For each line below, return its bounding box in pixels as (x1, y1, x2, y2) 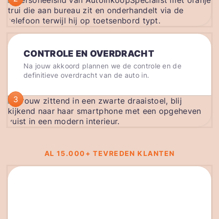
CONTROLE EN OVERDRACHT (23, 48, 154, 59)
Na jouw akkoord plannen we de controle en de (23, 62, 182, 70)
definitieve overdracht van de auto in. (23, 71, 150, 80)
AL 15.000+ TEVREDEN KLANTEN (44, 149, 175, 158)
